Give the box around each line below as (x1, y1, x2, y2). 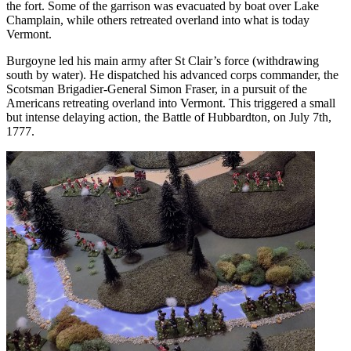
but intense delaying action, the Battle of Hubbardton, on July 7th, (6, 110, 331, 125)
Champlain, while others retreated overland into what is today (6, 13, 309, 27)
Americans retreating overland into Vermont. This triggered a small (6, 96, 335, 110)
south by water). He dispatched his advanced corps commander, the (6, 68, 338, 82)
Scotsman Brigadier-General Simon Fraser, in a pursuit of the (6, 82, 307, 96)
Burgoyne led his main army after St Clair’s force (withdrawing (6, 54, 319, 68)
